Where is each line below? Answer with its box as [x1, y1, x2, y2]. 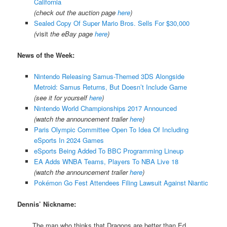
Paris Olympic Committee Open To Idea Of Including [33, 124, 188, 134]
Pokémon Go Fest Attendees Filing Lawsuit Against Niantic [33, 177, 208, 187]
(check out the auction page [33, 7, 118, 17]
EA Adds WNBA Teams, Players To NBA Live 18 [33, 156, 178, 166]
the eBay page [48, 28, 95, 39]
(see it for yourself [33, 92, 89, 102]
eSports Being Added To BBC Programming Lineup [33, 145, 183, 156]
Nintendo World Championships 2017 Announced [33, 103, 177, 113]
